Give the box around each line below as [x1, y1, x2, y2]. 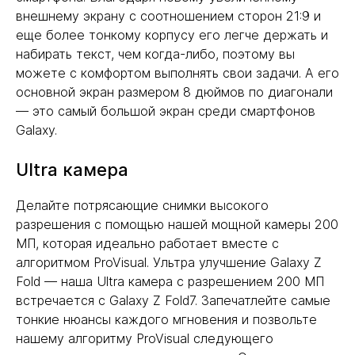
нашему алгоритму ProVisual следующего [16, 330, 273, 347]
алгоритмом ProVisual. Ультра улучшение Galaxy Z [16, 254, 322, 271]
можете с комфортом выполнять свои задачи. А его [16, 65, 339, 82]
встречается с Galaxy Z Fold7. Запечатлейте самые [16, 292, 330, 309]
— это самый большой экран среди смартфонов [16, 103, 315, 120]
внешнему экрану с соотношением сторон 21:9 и [16, 8, 321, 25]
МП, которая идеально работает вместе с [16, 235, 279, 252]
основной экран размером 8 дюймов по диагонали [16, 84, 333, 101]
